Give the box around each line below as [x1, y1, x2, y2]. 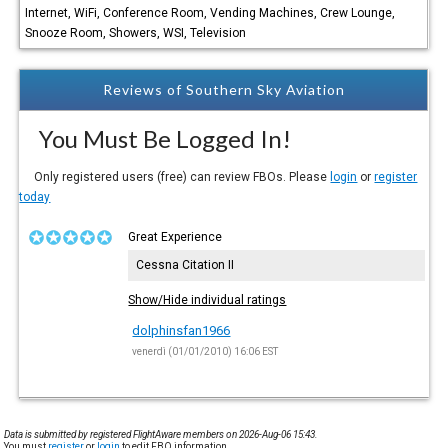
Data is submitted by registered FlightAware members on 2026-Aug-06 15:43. [4, 428, 319, 440]
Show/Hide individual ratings [128, 292, 287, 307]
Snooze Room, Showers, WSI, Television [25, 25, 247, 40]
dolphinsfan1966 [132, 322, 231, 338]
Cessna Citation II [136, 257, 235, 272]
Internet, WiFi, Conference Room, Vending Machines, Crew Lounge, [25, 5, 396, 20]
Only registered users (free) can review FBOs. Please [19, 169, 331, 184]
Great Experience [128, 229, 223, 244]
